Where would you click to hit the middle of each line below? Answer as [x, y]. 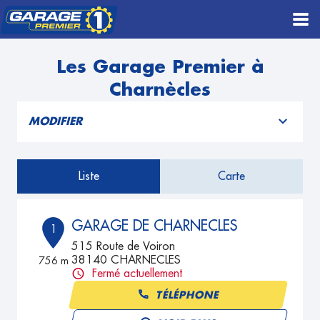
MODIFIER [55, 121]
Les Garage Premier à [160, 67]
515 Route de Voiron [124, 246]
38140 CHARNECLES [126, 260]
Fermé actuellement [137, 274]
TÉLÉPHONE [188, 295]
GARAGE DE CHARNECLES [155, 226]
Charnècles [160, 90]
